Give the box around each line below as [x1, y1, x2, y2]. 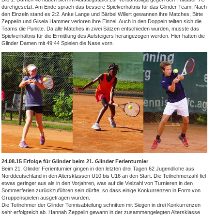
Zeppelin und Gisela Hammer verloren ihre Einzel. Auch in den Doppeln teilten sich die [1, 18, 201, 24]
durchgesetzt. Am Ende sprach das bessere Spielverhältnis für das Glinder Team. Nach [1, 4, 207, 10]
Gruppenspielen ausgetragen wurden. [1, 194, 90, 201]
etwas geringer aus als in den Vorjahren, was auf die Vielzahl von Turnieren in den [1, 180, 193, 186]
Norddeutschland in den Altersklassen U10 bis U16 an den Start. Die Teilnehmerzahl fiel [1, 172, 206, 179]
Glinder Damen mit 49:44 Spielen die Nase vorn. [1, 40, 114, 46]
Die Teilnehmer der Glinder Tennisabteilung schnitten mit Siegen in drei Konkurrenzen [1, 201, 201, 208]
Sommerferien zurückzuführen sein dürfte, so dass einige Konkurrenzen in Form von [1, 187, 201, 193]
